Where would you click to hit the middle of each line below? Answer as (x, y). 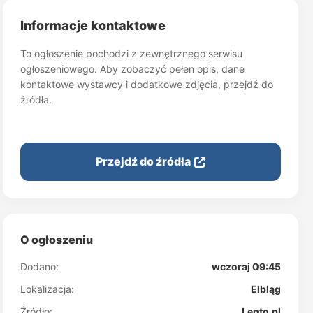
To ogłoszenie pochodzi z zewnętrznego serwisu (132, 53)
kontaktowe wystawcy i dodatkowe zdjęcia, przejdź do (147, 84)
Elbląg (265, 289)
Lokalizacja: (48, 289)
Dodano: (40, 267)
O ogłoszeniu (57, 240)
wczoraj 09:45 (246, 267)
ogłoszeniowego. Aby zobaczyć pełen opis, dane (133, 69)
